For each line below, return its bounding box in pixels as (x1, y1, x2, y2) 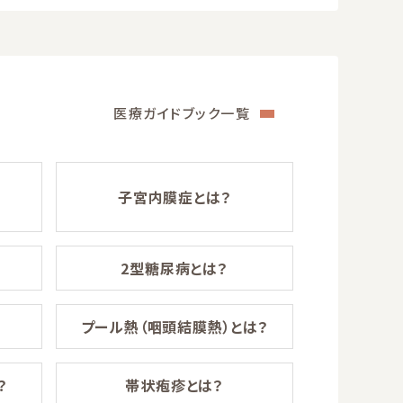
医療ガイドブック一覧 (113, 103, 250, 122)
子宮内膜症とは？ (117, 186, 232, 208)
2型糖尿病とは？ (121, 257, 228, 279)
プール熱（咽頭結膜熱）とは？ (80, 316, 269, 337)
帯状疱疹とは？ (125, 374, 224, 396)
